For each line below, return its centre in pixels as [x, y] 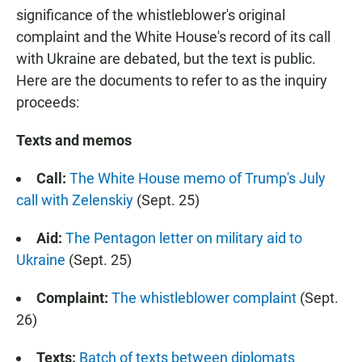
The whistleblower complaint [204, 298]
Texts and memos [74, 141]
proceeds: [48, 103]
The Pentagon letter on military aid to [184, 238]
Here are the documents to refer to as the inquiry [172, 81]
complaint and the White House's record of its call [173, 37]
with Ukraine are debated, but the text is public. [166, 59]
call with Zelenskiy [75, 200]
